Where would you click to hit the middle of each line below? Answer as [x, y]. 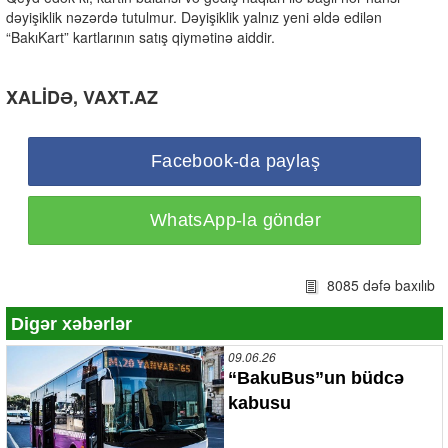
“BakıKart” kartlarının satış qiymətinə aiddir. [140, 37]
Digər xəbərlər [71, 323]
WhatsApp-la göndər [235, 220]
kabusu [259, 402]
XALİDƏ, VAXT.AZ [82, 97]
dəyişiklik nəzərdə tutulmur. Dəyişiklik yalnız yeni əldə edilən [194, 17]
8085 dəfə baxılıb [383, 285]
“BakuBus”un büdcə [316, 377]
